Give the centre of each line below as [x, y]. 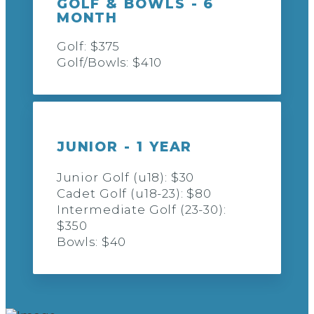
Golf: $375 [88, 46]
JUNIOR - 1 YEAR [124, 147]
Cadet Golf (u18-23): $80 [134, 194]
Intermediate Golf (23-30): [141, 210]
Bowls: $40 [91, 242]
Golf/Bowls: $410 [109, 62]
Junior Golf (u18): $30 [125, 178]
